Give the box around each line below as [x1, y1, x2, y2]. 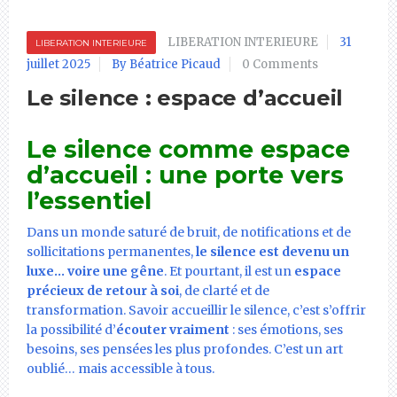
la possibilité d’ [27, 321, 116, 338]
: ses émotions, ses [230, 321, 343, 338]
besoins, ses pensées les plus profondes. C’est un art [27, 340, 343, 357]
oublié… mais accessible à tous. [27, 360, 214, 377]
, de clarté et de [179, 282, 269, 299]
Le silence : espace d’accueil [27, 84, 344, 111]
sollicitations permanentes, [27, 243, 196, 260]
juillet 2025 [27, 56, 90, 72]
